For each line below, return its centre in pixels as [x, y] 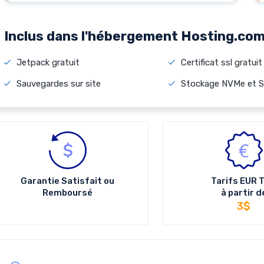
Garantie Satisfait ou [68, 181]
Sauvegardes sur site [59, 84]
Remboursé [68, 193]
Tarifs [226, 181]
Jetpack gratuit [48, 62]
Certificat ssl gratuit [221, 62]
